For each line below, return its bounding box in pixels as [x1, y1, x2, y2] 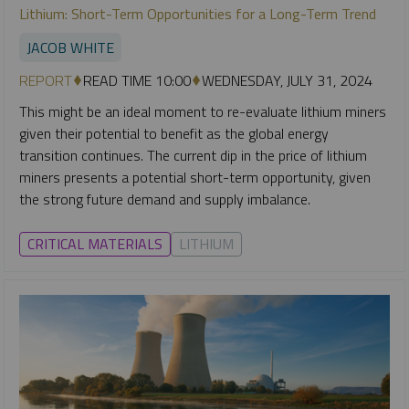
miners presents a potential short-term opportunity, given [19, 166, 371, 189]
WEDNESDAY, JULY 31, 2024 [202, 69, 372, 92]
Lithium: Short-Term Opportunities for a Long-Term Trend [19, 3, 376, 26]
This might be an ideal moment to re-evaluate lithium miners [19, 100, 386, 123]
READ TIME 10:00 [83, 69, 191, 92]
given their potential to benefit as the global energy [19, 122, 329, 145]
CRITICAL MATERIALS [27, 233, 163, 256]
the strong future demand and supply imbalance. [19, 188, 314, 211]
